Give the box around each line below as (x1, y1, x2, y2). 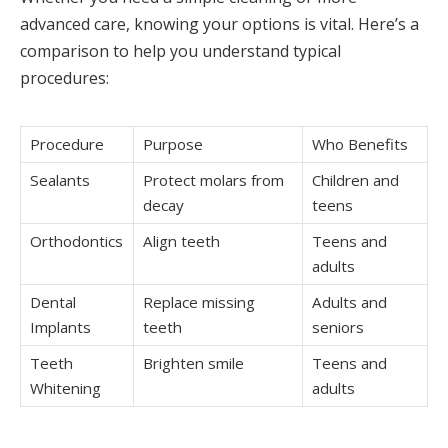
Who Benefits (312, 133, 408, 154)
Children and (312, 169, 399, 190)
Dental (30, 291, 76, 312)
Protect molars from (143, 169, 284, 190)
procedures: (20, 67, 109, 90)
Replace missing (143, 291, 255, 312)
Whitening (30, 377, 101, 398)
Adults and (312, 291, 387, 312)
